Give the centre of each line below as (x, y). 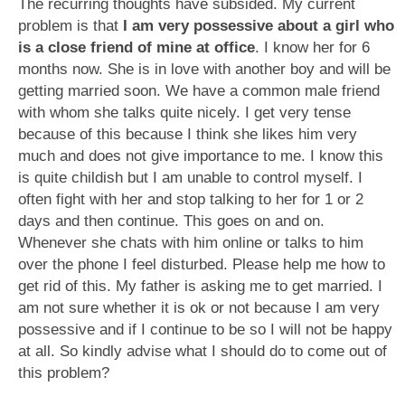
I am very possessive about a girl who (259, 26)
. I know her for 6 (312, 47)
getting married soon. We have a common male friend (199, 91)
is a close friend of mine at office (137, 47)
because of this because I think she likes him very (188, 134)
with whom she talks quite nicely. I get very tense (184, 113)
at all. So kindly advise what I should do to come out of (202, 351)
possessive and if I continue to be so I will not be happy (205, 330)
